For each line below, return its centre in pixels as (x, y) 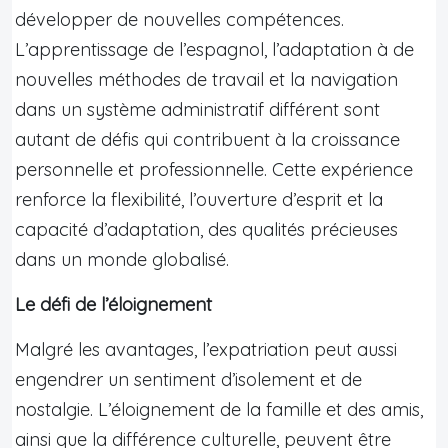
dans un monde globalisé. (122, 259)
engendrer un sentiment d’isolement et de (188, 379)
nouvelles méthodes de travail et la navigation (206, 79)
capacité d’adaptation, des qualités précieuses (206, 229)
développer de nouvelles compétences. (179, 19)
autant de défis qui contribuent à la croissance (207, 139)
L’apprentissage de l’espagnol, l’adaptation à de (214, 49)
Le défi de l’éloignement (113, 304)
